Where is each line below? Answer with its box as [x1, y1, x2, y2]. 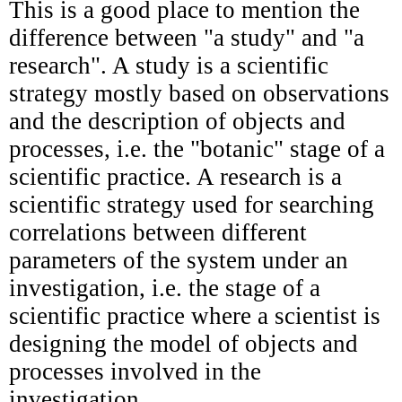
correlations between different [9, 218, 307, 246]
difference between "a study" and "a [9, 23, 364, 51]
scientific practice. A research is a [9, 162, 342, 190]
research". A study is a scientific [9, 51, 328, 79]
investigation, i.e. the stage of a [9, 274, 320, 301]
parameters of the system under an [9, 246, 348, 274]
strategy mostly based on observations [9, 79, 389, 107]
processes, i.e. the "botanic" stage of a [9, 135, 385, 162]
